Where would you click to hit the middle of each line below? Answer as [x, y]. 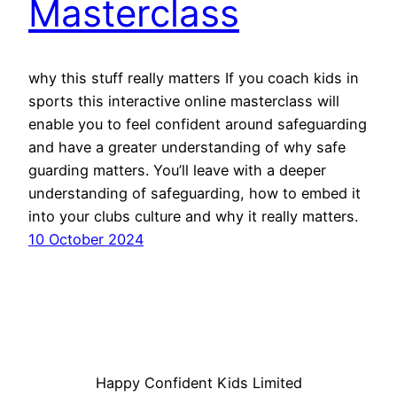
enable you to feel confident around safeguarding [198, 125]
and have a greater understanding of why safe [187, 148]
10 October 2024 [86, 240]
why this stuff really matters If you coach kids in [194, 78]
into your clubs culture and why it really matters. [193, 217]
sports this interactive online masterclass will [184, 101]
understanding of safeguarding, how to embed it [195, 194]
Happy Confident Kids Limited [198, 383]
